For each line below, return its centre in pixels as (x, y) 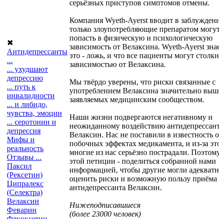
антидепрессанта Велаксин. (116, 187)
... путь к (21, 87)
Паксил (19, 166)
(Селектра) (25, 192)
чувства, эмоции (34, 113)
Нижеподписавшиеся (105, 205)
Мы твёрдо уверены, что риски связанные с (142, 82)
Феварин (22, 210)
